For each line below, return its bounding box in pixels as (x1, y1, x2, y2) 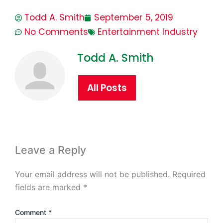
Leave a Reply (15, 143, 86, 157)
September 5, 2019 (94, 11, 173, 24)
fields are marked (15, 182, 83, 192)
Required (172, 169, 206, 179)
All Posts (87, 81, 127, 95)
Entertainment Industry (98, 26, 198, 38)
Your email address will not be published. (15, 169, 170, 179)
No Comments (24, 26, 88, 38)
